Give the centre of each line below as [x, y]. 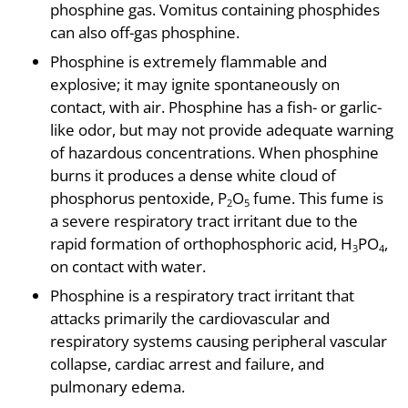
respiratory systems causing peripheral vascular [219, 341]
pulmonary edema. [117, 386]
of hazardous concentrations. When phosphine [214, 152]
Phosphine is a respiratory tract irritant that [202, 295]
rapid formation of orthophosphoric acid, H [201, 243]
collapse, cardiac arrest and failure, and [187, 363]
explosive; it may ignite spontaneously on [195, 84]
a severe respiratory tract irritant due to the [204, 220]
